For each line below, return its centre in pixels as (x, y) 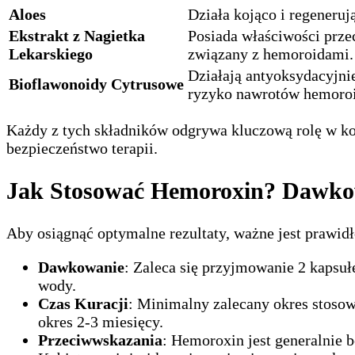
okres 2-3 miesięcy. (101, 322)
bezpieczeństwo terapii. (82, 149)
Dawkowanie (81, 267)
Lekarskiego (51, 54)
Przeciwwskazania (100, 340)
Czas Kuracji (83, 304)
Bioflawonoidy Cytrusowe (96, 84)
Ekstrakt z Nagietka (77, 36)
